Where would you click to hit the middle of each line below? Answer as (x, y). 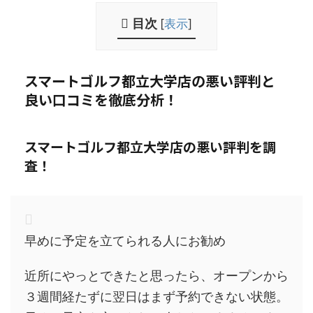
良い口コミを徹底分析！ (101, 99)
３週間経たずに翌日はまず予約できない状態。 (156, 296)
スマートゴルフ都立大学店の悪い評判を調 (150, 146)
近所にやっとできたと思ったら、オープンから (156, 275)
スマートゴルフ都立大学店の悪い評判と (150, 80)
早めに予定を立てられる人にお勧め (125, 240)
